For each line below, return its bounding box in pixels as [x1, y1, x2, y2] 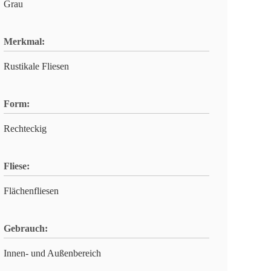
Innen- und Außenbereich [4, 248, 101, 258]
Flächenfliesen [4, 186, 59, 196]
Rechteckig [4, 123, 47, 134]
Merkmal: [4, 36, 45, 47]
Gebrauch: [4, 223, 48, 233]
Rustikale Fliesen [4, 61, 69, 71]
